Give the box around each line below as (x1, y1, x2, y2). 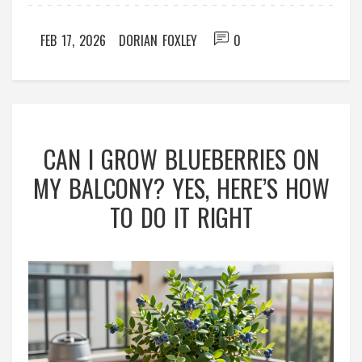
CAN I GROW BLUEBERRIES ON (43, 140, 319, 177)
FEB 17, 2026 (40, 30, 106, 50)
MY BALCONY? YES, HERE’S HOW (32, 169, 330, 206)
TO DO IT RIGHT (109, 198, 253, 235)
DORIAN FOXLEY (119, 30, 197, 50)
